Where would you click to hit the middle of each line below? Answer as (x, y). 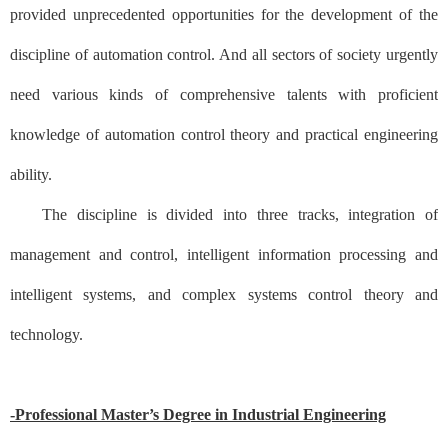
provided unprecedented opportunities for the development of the (224, 14)
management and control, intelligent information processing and (224, 254)
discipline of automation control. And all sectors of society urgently (224, 54)
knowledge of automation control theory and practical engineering (224, 134)
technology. (46, 334)
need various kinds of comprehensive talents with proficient (224, 94)
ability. (31, 174)
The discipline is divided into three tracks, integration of (240, 214)
